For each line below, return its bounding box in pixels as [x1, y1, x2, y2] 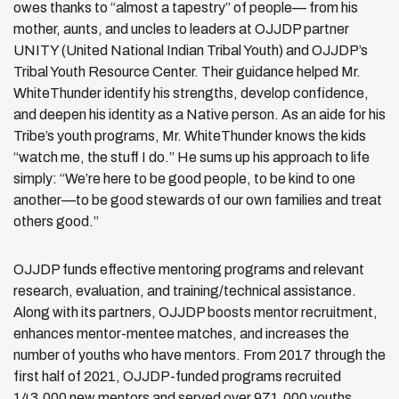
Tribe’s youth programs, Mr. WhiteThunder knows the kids [13, 127, 366, 143]
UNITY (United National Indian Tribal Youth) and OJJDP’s [13, 42, 368, 58]
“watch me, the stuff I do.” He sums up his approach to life [13, 149, 370, 165]
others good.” [13, 213, 99, 229]
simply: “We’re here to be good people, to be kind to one [13, 170, 355, 186]
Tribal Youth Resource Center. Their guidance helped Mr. [13, 63, 361, 79]
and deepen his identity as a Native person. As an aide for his [13, 106, 386, 122]
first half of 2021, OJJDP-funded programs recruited [13, 368, 341, 384]
